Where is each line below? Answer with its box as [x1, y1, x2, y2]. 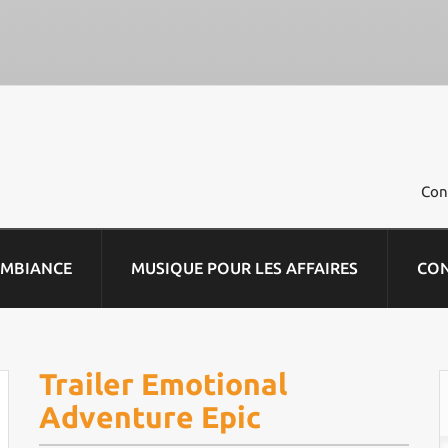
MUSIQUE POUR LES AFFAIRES [131, 259, 358, 277]
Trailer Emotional [38, 367, 287, 401]
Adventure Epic [38, 400, 261, 434]
